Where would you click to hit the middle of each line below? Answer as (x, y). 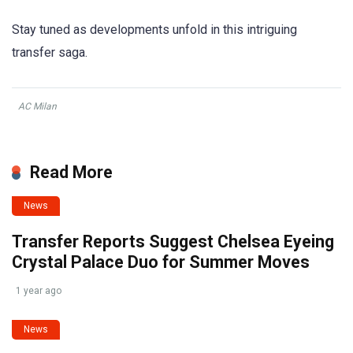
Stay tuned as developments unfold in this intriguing (154, 30)
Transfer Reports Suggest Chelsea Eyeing (173, 242)
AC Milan (37, 107)
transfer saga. (50, 53)
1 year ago (39, 291)
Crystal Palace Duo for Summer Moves (161, 262)
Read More (71, 173)
